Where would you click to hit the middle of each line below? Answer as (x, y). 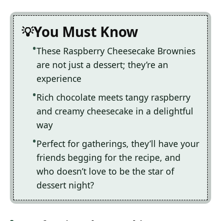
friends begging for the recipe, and (109, 158)
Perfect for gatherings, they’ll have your (118, 144)
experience (59, 79)
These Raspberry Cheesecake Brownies (116, 51)
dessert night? (65, 185)
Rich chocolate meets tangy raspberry (113, 97)
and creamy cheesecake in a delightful (115, 111)
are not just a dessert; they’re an (102, 65)
